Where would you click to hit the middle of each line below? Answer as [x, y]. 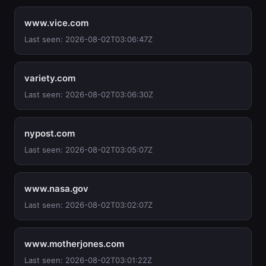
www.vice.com [56, 23]
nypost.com [50, 133]
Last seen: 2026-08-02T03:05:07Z [88, 150]
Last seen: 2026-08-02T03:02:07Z [88, 205]
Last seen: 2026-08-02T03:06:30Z [89, 94]
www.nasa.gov [56, 189]
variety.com [50, 78]
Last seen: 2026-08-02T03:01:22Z [88, 260]
